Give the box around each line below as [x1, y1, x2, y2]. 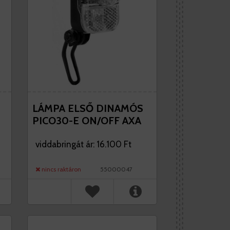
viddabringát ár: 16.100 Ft [35, 139, 131, 149]
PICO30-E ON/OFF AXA [32, 114, 141, 127]
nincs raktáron [40, 165, 81, 173]
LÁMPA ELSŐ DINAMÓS [32, 102, 143, 114]
